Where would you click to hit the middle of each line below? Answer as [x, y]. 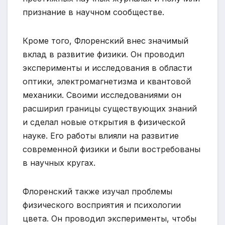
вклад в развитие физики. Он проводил [103, 54]
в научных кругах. [59, 162]
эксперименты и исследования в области [107, 68]
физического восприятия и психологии [102, 205]
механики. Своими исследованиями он [102, 95]
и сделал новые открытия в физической [104, 122]
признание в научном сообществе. [93, 12]
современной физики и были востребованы [111, 149]
